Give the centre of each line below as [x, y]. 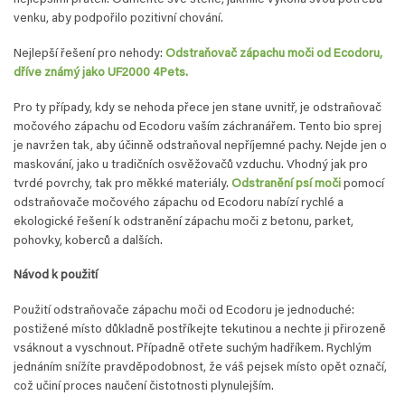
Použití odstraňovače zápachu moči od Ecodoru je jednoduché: [184, 311]
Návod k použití [56, 276]
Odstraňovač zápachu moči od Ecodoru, [274, 54]
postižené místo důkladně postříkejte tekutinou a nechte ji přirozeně [200, 330]
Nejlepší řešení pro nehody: [89, 54]
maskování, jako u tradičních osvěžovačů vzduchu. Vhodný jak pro [191, 165]
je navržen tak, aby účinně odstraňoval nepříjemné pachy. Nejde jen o [200, 146]
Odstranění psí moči [286, 184]
